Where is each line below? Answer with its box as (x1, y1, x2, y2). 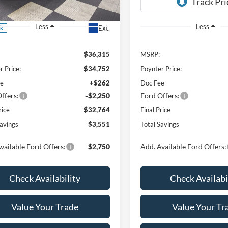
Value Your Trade (11, 201, 78, 212)
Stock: (59, 3, 76, 11)
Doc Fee (140, 78, 165, 87)
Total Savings (140, 120, 180, 128)
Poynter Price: (140, 64, 182, 73)
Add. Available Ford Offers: (140, 141, 227, 151)
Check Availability (9, 172, 80, 184)
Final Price (140, 105, 171, 114)
